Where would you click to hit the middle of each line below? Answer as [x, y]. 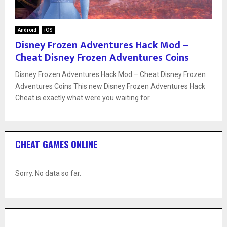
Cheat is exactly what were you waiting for [83, 98]
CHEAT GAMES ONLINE [56, 144]
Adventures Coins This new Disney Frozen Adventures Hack [110, 86]
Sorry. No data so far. [48, 173]
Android [27, 30]
